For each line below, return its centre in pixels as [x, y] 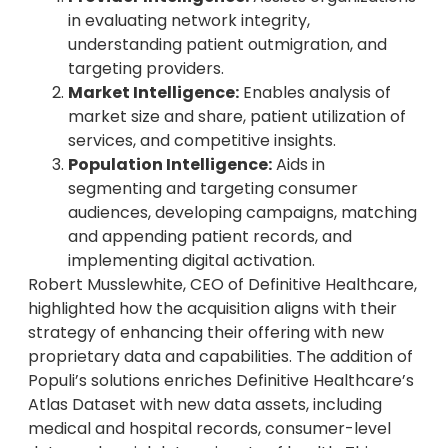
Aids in [298, 164]
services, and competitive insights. [202, 140]
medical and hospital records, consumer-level [209, 428]
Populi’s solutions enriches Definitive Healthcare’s [221, 380]
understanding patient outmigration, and [227, 44]
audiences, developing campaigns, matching [242, 212]
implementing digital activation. [191, 260]
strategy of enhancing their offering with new [206, 332]
